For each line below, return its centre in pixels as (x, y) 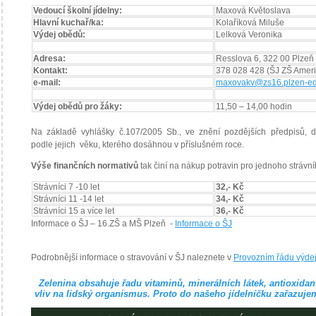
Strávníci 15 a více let (74, 211)
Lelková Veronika (249, 35)
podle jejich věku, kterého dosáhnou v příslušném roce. (138, 145)
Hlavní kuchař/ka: (69, 23)
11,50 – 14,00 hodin (254, 107)
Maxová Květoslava (253, 11)
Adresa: (50, 59)
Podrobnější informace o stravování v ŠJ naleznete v (132, 257)
